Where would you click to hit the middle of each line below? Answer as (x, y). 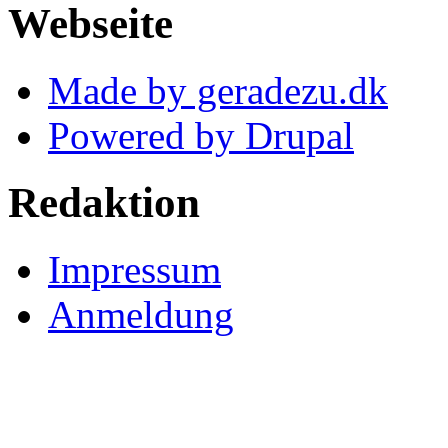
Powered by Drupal (201, 136)
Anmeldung (141, 315)
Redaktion (104, 203)
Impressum (134, 270)
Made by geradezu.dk (218, 91)
